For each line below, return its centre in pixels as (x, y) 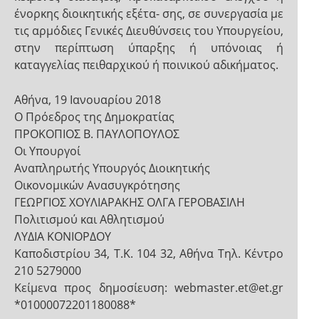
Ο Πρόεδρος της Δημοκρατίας (94, 117)
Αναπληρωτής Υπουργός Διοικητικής (112, 168)
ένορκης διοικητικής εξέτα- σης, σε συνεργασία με (149, 14)
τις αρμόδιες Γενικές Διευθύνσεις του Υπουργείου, (149, 31)
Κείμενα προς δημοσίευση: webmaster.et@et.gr (149, 288)
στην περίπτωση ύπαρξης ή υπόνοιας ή (149, 48)
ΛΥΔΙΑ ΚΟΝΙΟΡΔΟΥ (63, 236)
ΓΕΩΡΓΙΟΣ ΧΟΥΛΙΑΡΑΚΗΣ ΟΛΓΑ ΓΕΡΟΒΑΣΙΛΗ (130, 202)
